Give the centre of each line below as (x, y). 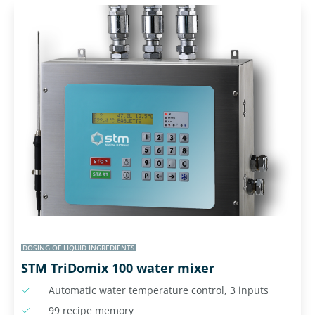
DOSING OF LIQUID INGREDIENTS (79, 248)
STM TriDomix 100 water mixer (118, 268)
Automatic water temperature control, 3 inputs (158, 290)
